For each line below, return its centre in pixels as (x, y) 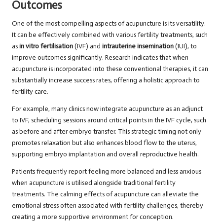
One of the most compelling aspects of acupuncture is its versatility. (109, 24)
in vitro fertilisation (46, 46)
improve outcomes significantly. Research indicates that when (100, 58)
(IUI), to (185, 46)
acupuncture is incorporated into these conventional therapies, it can (110, 69)
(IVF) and (88, 46)
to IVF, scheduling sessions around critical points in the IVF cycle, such (109, 120)
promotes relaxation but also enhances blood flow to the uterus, (104, 143)
